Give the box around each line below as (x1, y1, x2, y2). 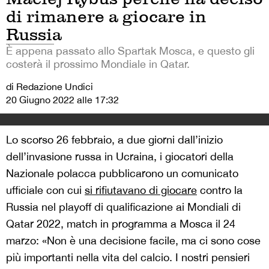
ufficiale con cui (6, 184, 85, 197)
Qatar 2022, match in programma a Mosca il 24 (6, 217, 235, 231)
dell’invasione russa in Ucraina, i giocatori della (6, 150, 234, 163)
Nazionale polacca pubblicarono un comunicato (6, 167, 238, 180)
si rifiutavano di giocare (85, 184, 197, 197)
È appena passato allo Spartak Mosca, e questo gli (6, 44, 255, 58)
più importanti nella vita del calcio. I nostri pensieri (6, 251, 250, 264)
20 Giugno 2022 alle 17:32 (6, 94, 119, 106)
